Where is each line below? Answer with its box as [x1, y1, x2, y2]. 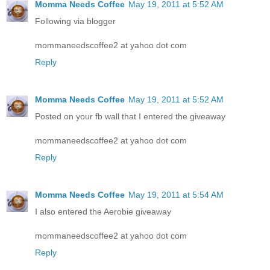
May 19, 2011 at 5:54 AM [128, 189, 224, 199]
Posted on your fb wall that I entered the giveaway [35, 111, 225, 121]
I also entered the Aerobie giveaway [35, 206, 171, 216]
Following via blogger [35, 16, 116, 26]
